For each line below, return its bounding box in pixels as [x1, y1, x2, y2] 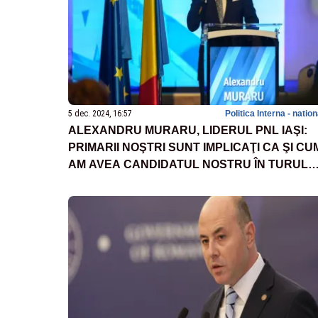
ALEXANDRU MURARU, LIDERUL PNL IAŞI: [68, 124, 307, 136]
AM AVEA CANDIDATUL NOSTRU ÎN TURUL [68, 158, 308, 170]
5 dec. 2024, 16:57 [68, 108, 132, 119]
